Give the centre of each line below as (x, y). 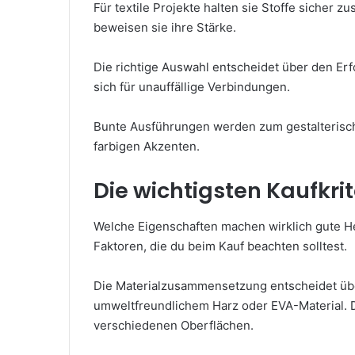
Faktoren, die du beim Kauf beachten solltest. (220, 246)
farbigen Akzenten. (147, 146)
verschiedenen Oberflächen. (174, 325)
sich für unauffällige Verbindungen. (192, 87)
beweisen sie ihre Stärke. (165, 27)
